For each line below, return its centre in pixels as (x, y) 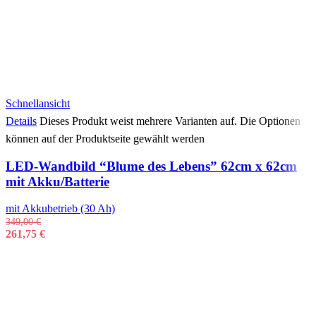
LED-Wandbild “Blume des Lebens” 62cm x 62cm (151, 166)
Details (21, 121)
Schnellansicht (38, 104)
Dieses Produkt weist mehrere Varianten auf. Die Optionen (170, 121)
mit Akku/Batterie (57, 181)
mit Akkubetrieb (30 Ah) (60, 209)
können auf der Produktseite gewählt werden (105, 139)
